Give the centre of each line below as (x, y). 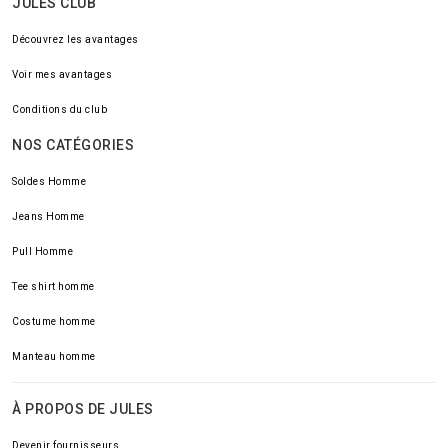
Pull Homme (42, 251)
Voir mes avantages (62, 74)
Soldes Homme (49, 181)
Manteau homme (54, 356)
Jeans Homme (48, 216)
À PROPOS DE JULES (83, 409)
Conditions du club (59, 109)
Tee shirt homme (53, 286)
